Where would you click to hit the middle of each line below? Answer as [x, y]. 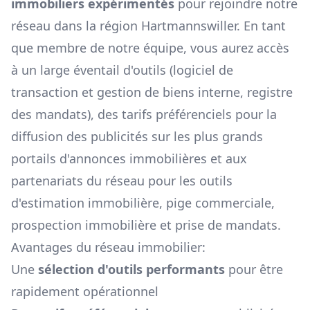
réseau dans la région [76, 26]
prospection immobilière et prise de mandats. [146, 225]
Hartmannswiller [189, 26]
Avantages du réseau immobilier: [108, 247]
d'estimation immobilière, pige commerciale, [143, 203]
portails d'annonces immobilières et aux [129, 159]
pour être [254, 270]
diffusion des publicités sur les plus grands [137, 137]
